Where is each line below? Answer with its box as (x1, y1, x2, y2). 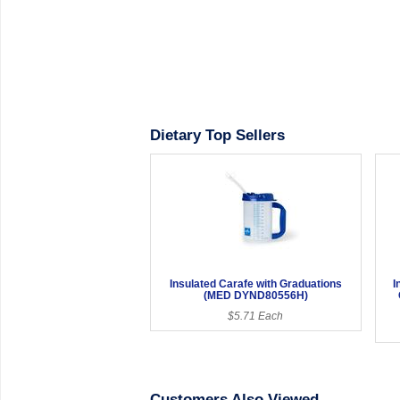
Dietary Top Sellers (149, 126, 285, 144)
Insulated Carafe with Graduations (169, 277, 342, 290)
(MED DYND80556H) (203, 288, 308, 302)
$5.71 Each (228, 309, 284, 322)
